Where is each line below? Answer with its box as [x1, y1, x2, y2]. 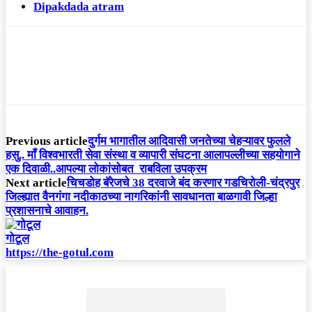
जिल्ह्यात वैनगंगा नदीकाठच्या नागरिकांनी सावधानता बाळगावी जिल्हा [6, 190, 277, 204]
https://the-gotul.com [6, 246, 114, 260]
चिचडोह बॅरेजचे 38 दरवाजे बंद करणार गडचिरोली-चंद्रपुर [67, 176, 299, 190]
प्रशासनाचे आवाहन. [6, 204, 88, 218]
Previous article [6, 134, 88, 148]
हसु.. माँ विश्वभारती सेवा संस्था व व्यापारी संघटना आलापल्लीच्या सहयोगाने [6, 148, 300, 162]
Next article [6, 176, 67, 190]
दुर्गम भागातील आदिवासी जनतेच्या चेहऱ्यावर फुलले [88, 134, 290, 148]
